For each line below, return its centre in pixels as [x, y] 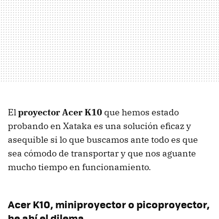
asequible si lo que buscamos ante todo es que [103, 139]
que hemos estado [141, 112]
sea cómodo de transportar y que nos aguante [102, 153]
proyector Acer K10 [60, 112]
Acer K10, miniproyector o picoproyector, [109, 204]
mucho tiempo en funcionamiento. [79, 167]
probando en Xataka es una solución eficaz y [99, 126]
